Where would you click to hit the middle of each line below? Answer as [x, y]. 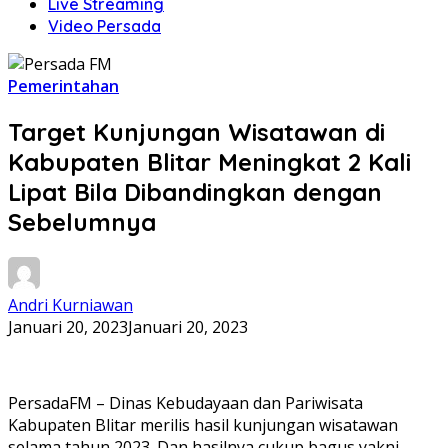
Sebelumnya [82, 221]
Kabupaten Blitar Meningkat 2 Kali [209, 161]
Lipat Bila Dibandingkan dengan [195, 191]
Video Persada [104, 26]
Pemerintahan [63, 86]
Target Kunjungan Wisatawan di [196, 131]
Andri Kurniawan [70, 304]
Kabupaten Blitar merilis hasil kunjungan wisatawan [203, 424]
